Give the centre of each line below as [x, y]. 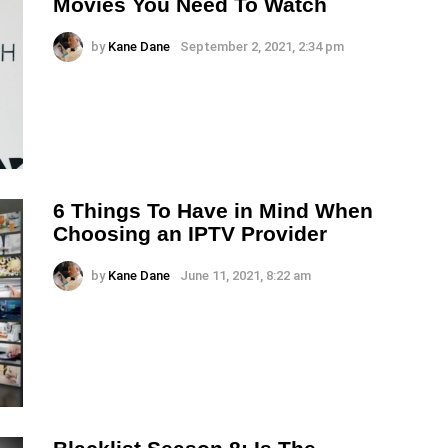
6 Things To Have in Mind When [213, 211]
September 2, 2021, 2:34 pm [262, 47]
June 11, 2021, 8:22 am [245, 276]
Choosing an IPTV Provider [190, 234]
